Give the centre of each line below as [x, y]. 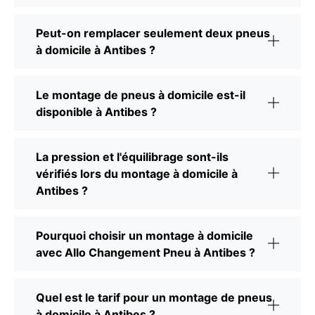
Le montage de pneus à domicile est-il [141, 95]
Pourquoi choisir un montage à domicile [144, 236]
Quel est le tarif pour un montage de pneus [154, 298]
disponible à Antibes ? [96, 112]
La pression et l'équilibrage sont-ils [132, 157]
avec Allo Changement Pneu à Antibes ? [146, 253]
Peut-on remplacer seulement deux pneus [153, 33]
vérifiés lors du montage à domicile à [137, 174]
